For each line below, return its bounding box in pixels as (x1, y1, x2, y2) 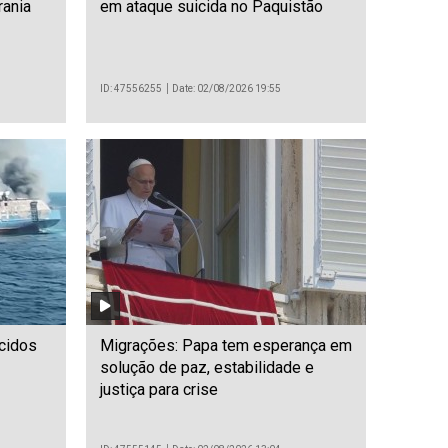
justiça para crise (100, 380, 218, 400)
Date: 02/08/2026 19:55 (172, 82, 282, 94)
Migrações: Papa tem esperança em (100, 336, 352, 356)
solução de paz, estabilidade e (100, 358, 314, 378)
